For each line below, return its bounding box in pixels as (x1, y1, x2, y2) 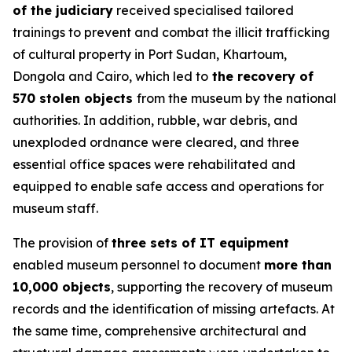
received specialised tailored (113, 2, 294, 18)
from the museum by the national (137, 90, 336, 106)
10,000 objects (13, 279, 111, 295)
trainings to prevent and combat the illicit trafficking (13, 24, 330, 40)
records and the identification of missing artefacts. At (13, 301, 335, 317)
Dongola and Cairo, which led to (13, 68, 208, 84)
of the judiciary (13, 2, 113, 18)
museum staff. (13, 200, 98, 216)
